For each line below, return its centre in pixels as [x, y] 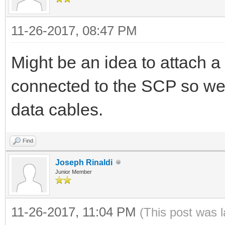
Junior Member [74, 172]
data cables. [57, 109]
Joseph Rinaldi [84, 162]
